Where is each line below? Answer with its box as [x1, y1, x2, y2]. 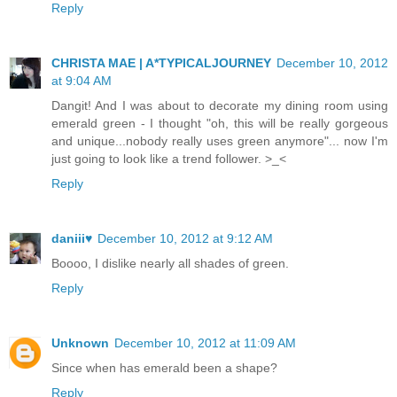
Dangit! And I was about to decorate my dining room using [51, 97, 388, 113]
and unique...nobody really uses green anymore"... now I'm [51, 133, 388, 148]
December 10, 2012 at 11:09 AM [114, 335, 296, 350]
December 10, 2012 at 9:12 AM [97, 230, 273, 245]
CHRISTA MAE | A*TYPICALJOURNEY [51, 55, 271, 70]
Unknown [51, 335, 109, 350]
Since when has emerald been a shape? [51, 360, 277, 375]
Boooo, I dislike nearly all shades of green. [51, 255, 289, 270]
